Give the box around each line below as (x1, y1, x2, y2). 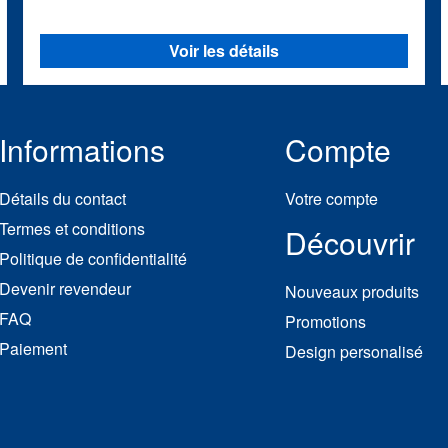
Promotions (285, 310, 366, 334)
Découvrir (285, 221, 415, 265)
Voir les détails (168, 39, 279, 63)
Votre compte (285, 187, 378, 211)
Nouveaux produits (285, 280, 419, 304)
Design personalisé (285, 340, 423, 364)
